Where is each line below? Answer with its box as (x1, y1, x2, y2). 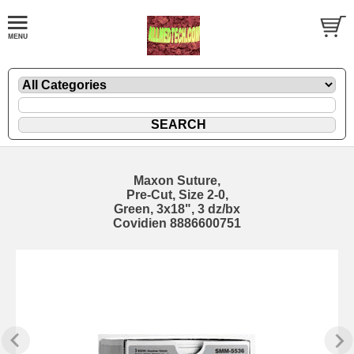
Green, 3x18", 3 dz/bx (114, 201, 240, 216)
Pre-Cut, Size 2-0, (126, 187, 228, 201)
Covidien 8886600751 (113, 216, 241, 230)
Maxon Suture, (134, 173, 220, 187)
